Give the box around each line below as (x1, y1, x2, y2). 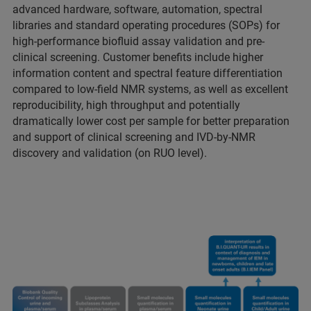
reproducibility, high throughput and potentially (12, 99, 240, 112)
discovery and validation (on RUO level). (12, 146, 207, 160)
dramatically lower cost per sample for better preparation (12, 115, 289, 128)
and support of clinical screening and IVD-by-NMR (12, 131, 255, 144)
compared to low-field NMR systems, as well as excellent (12, 83, 288, 96)
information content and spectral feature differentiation (12, 67, 283, 80)
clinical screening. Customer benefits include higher (12, 51, 263, 64)
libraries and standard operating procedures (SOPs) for (12, 19, 280, 32)
